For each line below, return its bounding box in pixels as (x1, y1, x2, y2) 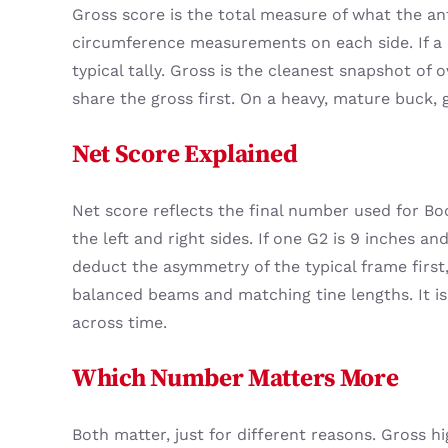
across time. (71, 312, 167, 332)
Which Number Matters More (71, 362, 399, 394)
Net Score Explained (71, 138, 298, 170)
